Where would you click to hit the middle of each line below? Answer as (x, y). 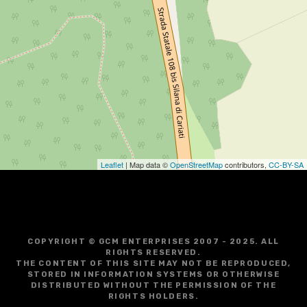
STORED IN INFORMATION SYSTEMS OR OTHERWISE (153, 275)
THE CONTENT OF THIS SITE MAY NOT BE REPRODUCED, (153, 264)
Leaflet (112, 165)
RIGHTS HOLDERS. (153, 297)
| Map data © (147, 165)
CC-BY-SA (286, 165)
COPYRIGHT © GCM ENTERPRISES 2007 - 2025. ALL (153, 242)
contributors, (246, 165)
